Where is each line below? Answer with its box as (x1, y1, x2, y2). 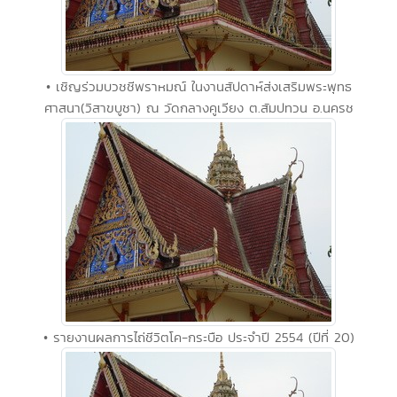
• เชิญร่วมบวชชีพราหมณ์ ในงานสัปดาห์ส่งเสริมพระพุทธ (45, 76, 352, 96)
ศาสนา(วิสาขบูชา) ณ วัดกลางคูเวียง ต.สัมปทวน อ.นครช (43, 97, 354, 117)
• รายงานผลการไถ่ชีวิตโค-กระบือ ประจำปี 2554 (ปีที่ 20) (43, 327, 354, 346)
